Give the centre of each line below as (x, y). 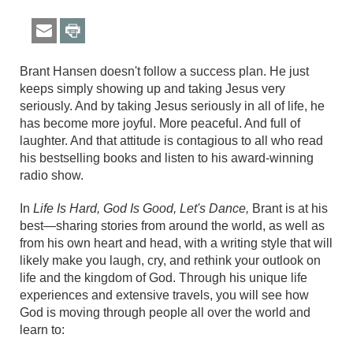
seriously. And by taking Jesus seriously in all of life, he (172, 106)
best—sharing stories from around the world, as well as (172, 226)
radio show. (52, 176)
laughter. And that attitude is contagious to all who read (171, 141)
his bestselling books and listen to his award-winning (167, 158)
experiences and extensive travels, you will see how (164, 295)
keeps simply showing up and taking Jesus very (152, 89)
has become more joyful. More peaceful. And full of (160, 124)
